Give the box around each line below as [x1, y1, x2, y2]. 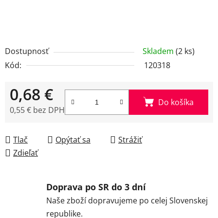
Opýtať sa [55, 134, 91, 145]
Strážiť [118, 134, 142, 145]
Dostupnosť [5, 45, 49, 56]
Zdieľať [13, 147, 38, 158]
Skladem [143, 45, 176, 56]
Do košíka [158, 96, 194, 108]
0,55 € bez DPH [10, 104, 65, 115]
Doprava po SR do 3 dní [46, 181, 146, 193]
